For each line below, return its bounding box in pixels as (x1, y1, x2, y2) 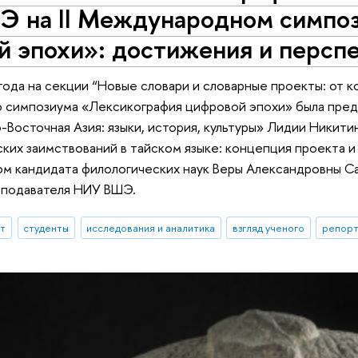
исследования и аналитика (86, 221, 216, 236)
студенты (23, 221, 70, 236)
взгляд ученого (233, 221, 305, 236)
